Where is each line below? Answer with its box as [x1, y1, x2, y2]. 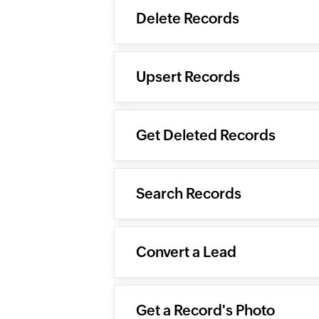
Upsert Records [136, 68, 240, 85]
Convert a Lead [136, 244, 236, 260]
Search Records [136, 185, 241, 202]
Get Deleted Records [136, 127, 276, 143]
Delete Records [136, 10, 239, 26]
